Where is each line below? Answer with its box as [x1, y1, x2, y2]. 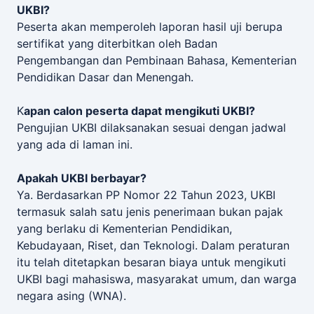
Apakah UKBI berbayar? [17, 170, 146, 185]
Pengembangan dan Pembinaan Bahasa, [17, 53, 231, 67]
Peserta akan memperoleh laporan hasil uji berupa [17, 19, 282, 34]
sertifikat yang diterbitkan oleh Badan [17, 36, 217, 50]
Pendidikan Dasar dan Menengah [17, 69, 191, 84]
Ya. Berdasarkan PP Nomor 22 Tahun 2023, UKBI [17, 187, 275, 202]
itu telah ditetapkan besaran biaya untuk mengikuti [17, 254, 286, 269]
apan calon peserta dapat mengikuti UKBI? [24, 103, 255, 118]
